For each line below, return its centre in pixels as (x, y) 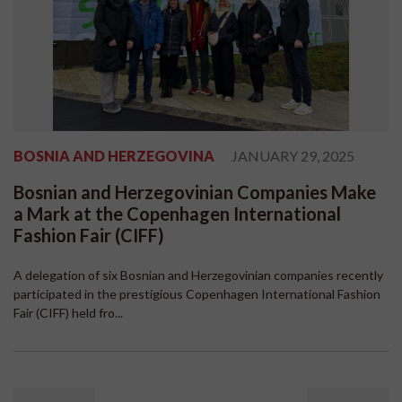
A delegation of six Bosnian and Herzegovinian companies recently (198, 275)
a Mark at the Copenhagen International (177, 214)
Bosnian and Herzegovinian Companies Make (195, 192)
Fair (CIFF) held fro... (68, 313)
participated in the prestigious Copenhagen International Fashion (197, 294)
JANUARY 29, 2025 (293, 156)
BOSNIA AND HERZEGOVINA (114, 156)
